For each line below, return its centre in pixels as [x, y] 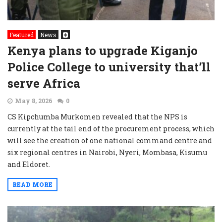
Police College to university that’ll [109, 67]
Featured [22, 35]
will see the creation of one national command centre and [110, 140]
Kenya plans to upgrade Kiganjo [103, 51]
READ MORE [32, 184]
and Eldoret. [29, 164]
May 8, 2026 [34, 101]
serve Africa [44, 83]
